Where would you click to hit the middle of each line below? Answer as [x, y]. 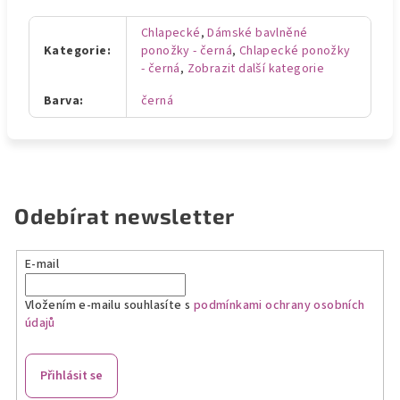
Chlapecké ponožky [295, 51]
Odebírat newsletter [125, 216]
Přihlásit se [71, 375]
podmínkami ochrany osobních [279, 305]
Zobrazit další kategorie [256, 69]
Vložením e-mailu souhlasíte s [109, 305]
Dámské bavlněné [258, 33]
